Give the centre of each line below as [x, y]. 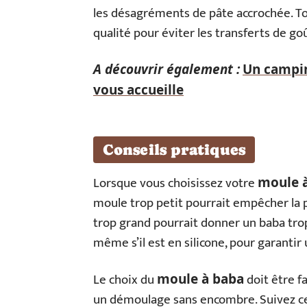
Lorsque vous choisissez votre [175, 183]
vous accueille [138, 90]
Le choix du [125, 280]
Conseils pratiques [174, 150]
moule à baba [200, 279]
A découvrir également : [167, 69]
